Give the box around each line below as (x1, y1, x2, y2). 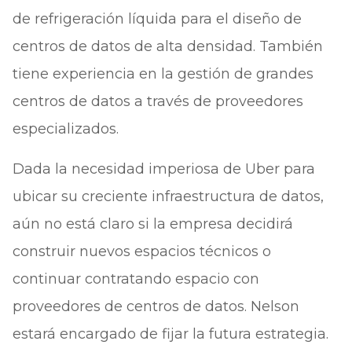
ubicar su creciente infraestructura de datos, (12, 188, 324, 205)
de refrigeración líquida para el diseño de (12, 10, 302, 27)
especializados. (12, 120, 119, 137)
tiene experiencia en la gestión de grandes (12, 65, 313, 82)
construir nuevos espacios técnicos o (12, 243, 271, 260)
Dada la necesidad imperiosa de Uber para (12, 160, 315, 178)
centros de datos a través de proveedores (12, 93, 303, 110)
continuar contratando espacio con (12, 270, 259, 288)
